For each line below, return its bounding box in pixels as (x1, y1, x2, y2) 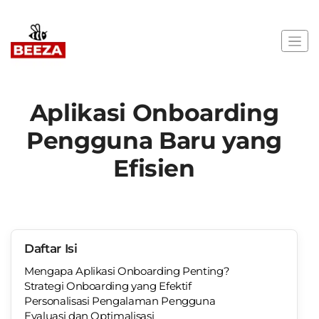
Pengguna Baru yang (26, 126, 282, 155)
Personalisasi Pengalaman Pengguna (24, 294, 216, 308)
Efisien (113, 154, 195, 182)
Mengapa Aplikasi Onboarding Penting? (24, 264, 230, 278)
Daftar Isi (24, 241, 78, 256)
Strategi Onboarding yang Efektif (24, 279, 192, 293)
